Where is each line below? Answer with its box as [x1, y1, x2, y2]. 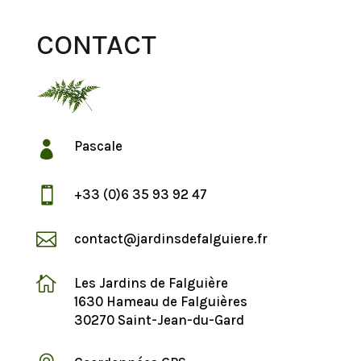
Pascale [73, 138, 122, 155]
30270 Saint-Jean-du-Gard [73, 312, 244, 329]
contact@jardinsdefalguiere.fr [73, 230, 268, 247]
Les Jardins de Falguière [73, 275, 228, 292]
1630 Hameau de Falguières [73, 293, 247, 310]
